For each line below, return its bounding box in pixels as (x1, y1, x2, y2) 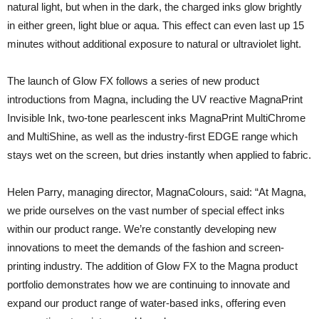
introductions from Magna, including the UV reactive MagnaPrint (7, 93, 303, 105)
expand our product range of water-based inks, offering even (7, 297, 286, 309)
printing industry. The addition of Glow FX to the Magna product (7, 260, 298, 272)
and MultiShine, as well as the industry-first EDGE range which (7, 130, 298, 142)
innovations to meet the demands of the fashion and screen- (7, 241, 284, 253)
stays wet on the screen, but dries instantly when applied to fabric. (7, 149, 311, 161)
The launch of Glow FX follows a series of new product (7, 75, 259, 87)
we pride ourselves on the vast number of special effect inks (7, 204, 285, 216)
